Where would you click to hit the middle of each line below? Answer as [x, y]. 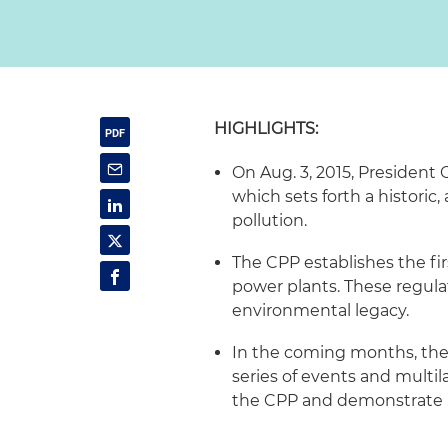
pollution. [270, 220]
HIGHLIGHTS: [266, 128]
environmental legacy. [321, 310]
